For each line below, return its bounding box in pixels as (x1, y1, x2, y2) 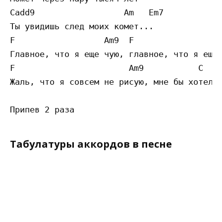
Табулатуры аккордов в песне (10, 137, 172, 151)
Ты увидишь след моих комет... (10, 21, 154, 32)
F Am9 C (10, 63, 203, 73)
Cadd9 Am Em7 (10, 7, 164, 18)
